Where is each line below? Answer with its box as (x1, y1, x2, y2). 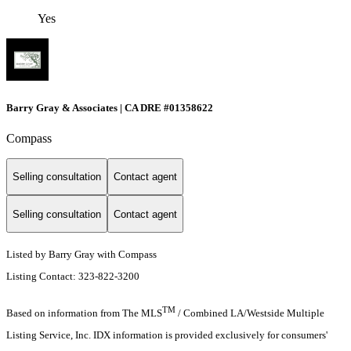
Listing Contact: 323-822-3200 (6, 270, 142, 283)
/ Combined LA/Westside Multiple (175, 307, 324, 320)
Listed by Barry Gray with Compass (6, 248, 157, 261)
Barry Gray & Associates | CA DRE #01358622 (6, 101, 213, 114)
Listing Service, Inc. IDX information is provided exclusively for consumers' (6, 329, 327, 342)
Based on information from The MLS (6, 307, 162, 320)
